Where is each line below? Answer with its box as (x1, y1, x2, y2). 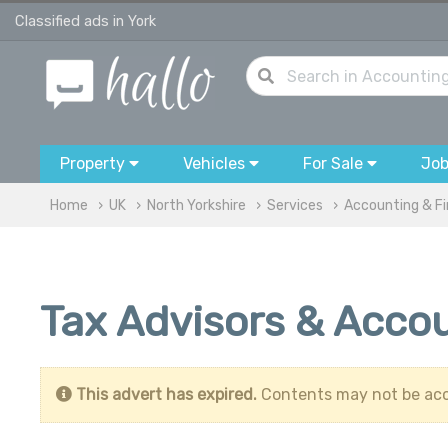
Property (60, 154, 129, 173)
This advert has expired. (76, 385, 257, 404)
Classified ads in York (15, 12, 156, 30)
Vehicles (183, 154, 249, 173)
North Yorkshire (147, 197, 246, 214)
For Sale (303, 154, 367, 173)
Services (267, 197, 323, 214)
